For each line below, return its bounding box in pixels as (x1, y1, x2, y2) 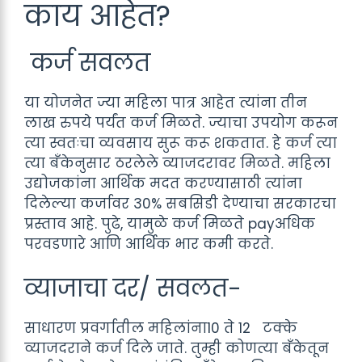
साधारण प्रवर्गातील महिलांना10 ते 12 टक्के (24, 318, 297, 338)
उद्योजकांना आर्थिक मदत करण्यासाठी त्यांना (24, 173, 302, 193)
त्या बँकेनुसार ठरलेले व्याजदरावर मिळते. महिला (24, 153, 330, 173)
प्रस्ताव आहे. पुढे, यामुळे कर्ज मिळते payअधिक (24, 213, 315, 234)
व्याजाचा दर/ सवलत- (24, 272, 242, 305)
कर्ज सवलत (24, 46, 150, 79)
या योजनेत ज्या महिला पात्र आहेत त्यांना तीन (24, 92, 307, 112)
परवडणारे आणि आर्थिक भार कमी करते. (24, 234, 273, 254)
